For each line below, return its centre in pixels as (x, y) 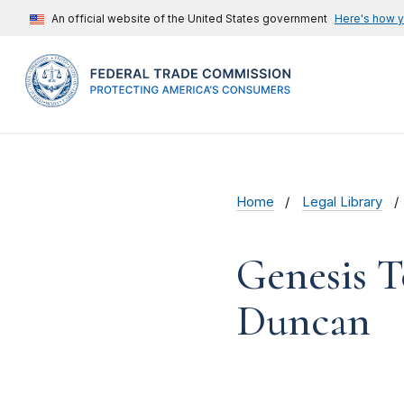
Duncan (303, 321)
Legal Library (343, 202)
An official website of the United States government (189, 18)
